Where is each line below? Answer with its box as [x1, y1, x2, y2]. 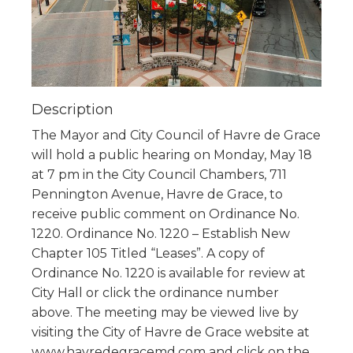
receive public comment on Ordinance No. [32, 206, 299, 221]
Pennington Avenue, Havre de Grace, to [32, 186, 283, 202]
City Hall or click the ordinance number [32, 284, 279, 300]
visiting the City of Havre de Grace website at [32, 324, 310, 340]
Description [32, 100, 113, 118]
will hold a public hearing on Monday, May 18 [32, 147, 312, 162]
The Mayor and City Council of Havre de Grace [32, 127, 321, 143]
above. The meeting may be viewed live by [32, 304, 299, 320]
